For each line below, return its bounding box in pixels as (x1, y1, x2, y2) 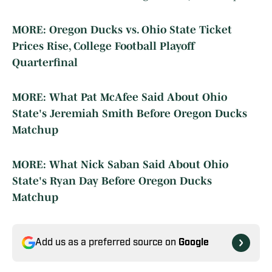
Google (178, 238, 209, 248)
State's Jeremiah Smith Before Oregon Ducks (12, 107, 247, 120)
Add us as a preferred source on (35, 238, 178, 248)
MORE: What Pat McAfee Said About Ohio (12, 91, 227, 104)
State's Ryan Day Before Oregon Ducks (12, 175, 212, 188)
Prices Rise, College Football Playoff (12, 40, 195, 53)
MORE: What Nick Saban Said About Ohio (12, 158, 228, 171)
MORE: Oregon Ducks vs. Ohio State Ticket (12, 24, 232, 36)
